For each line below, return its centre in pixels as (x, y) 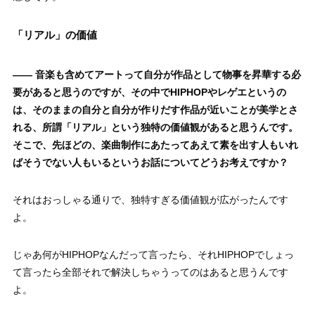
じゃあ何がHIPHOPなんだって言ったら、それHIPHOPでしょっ (153, 255)
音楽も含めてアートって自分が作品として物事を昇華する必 (168, 75)
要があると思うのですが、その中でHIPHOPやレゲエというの (149, 92)
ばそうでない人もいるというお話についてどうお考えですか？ (150, 163)
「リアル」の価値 (54, 35)
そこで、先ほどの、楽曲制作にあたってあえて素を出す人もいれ (155, 145)
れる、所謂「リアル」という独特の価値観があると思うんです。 (155, 128)
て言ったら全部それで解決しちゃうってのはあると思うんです (150, 272)
